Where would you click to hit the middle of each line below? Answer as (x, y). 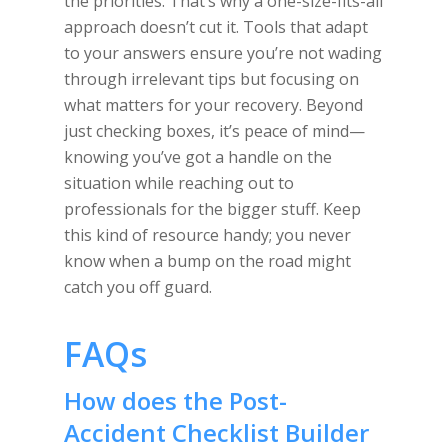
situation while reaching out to (179, 183)
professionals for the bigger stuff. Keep (212, 209)
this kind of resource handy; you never (207, 235)
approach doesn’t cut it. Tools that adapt (216, 27)
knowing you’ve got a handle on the (198, 157)
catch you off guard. (138, 287)
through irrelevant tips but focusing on (211, 79)
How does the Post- (175, 400)
